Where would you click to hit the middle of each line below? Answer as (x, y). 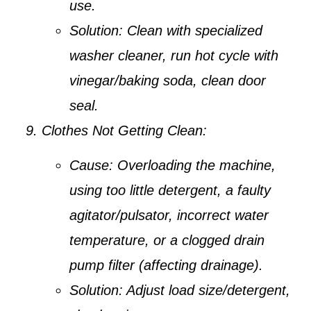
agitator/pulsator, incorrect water (169, 215)
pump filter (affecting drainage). (166, 265)
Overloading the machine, (194, 165)
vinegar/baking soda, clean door (168, 80)
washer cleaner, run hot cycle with (174, 55)
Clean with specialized (193, 30)
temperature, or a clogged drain (167, 240)
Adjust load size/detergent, (207, 290)
